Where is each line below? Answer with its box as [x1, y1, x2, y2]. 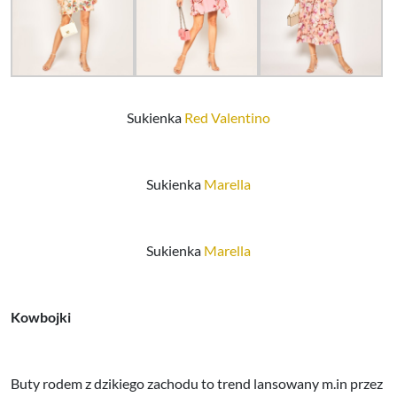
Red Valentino [184, 108, 270, 126]
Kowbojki [11, 307, 71, 325]
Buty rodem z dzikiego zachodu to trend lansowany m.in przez [11, 374, 383, 392]
